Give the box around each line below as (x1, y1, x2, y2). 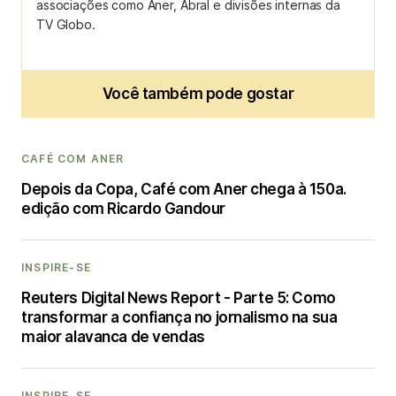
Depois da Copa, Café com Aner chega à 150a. (21, 180, 346, 198)
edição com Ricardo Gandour (21, 200, 225, 217)
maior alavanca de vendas (21, 328, 205, 346)
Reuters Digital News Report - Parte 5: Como (21, 289, 336, 307)
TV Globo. (36, 17, 95, 32)
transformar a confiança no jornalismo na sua (21, 308, 338, 326)
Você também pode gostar (102, 85, 294, 103)
